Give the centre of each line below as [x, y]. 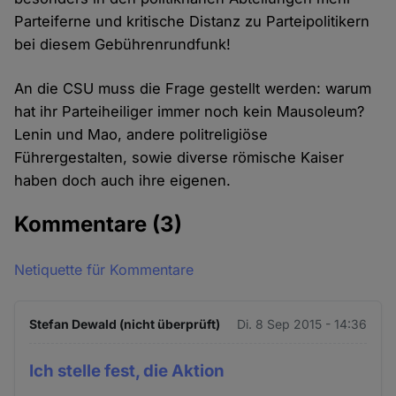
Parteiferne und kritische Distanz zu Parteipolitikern [192, 22]
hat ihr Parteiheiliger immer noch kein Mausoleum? [190, 112]
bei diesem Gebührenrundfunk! [123, 45]
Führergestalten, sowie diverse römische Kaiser [179, 158]
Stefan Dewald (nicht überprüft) [125, 324]
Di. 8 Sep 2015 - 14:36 [301, 324]
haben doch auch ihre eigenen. [123, 181]
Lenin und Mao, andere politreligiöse [141, 135]
